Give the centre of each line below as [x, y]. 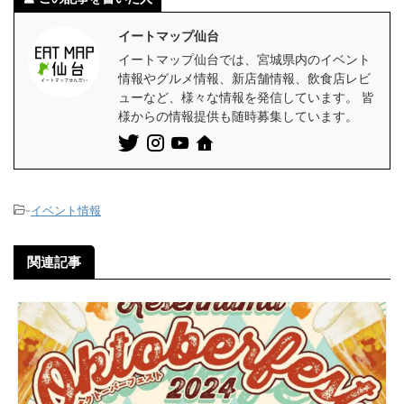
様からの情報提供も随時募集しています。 [238, 115]
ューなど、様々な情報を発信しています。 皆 [246, 96]
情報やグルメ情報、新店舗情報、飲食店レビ [244, 78]
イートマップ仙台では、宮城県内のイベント [244, 59]
